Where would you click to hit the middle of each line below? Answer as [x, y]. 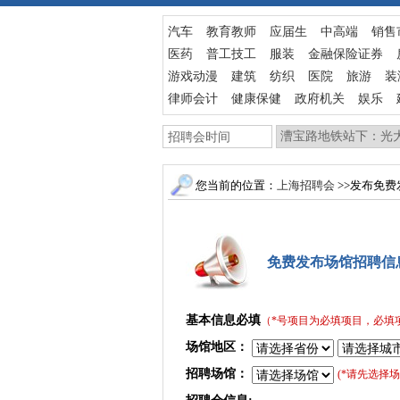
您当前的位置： [235, 185]
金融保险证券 [346, 54]
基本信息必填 [223, 321]
